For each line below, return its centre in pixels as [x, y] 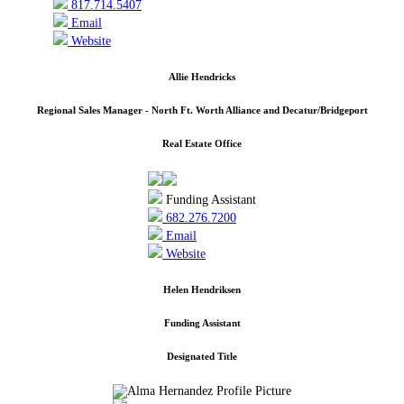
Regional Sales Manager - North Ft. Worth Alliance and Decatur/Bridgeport [202, 110]
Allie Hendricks [202, 76]
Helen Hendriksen [202, 289]
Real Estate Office [202, 143]
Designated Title [202, 356]
